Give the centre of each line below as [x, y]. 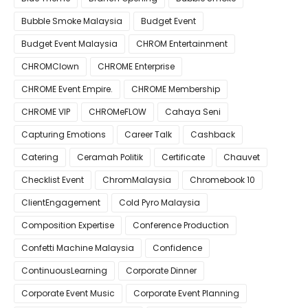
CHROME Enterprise [136, 66]
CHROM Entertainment [182, 44]
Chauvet [242, 157]
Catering [40, 157]
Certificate [183, 157]
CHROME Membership [176, 89]
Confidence [177, 248]
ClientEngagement [61, 202]
